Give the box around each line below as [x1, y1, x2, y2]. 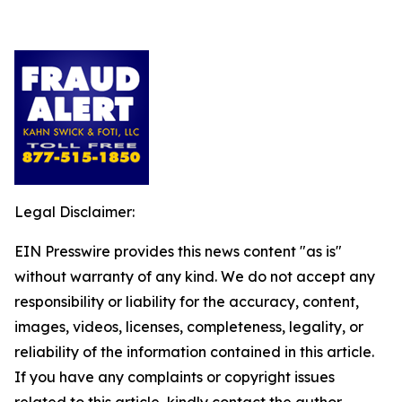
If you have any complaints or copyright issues [14, 368, 335, 386]
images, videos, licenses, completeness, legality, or [14, 318, 363, 336]
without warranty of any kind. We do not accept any [14, 267, 375, 285]
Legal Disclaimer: [14, 203, 135, 221]
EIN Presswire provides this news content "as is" [14, 242, 342, 260]
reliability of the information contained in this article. [14, 343, 374, 361]
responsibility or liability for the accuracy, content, [14, 293, 359, 310]
